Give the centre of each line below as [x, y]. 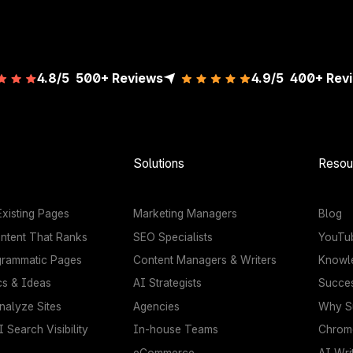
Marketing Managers [186, 214]
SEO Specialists [173, 237]
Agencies [157, 306]
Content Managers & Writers [205, 260]
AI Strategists [168, 283]
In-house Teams [176, 330]
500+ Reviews [119, 78]
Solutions [159, 164]
